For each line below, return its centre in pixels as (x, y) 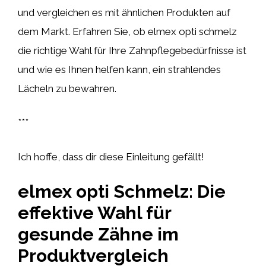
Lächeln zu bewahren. (67, 88)
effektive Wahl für (94, 213)
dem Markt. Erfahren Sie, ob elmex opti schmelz (127, 31)
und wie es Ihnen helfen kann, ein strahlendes (119, 69)
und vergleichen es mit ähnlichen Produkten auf (124, 12)
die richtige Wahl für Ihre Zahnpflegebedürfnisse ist (132, 50)
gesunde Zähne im (98, 234)
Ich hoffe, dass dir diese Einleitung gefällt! (111, 156)
